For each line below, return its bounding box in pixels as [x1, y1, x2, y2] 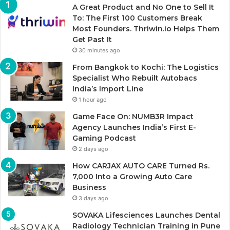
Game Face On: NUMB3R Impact [72, 112, 194, 122]
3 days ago [79, 195, 108, 202]
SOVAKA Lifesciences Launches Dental [72, 210, 220, 220]
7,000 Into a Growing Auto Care [72, 172, 192, 182]
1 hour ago [79, 96, 107, 104]
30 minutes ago [79, 47, 120, 54]
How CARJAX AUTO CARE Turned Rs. [72, 161, 209, 171]
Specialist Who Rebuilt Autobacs [72, 73, 197, 83]
